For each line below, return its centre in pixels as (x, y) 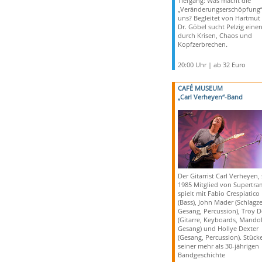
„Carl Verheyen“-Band (210, 97)
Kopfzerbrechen (201, 44)
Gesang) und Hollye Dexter (218, 228)
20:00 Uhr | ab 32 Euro (211, 65)
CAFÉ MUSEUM (200, 88)
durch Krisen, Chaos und (215, 35)
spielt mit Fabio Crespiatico (218, 193)
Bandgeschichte (201, 255)
